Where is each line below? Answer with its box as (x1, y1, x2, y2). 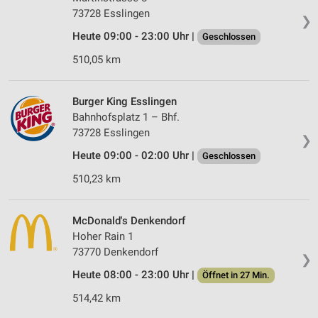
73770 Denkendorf (72, 246, 158, 259)
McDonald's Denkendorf (72, 214, 185, 228)
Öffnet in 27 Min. (202, 270, 270, 281)
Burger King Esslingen (72, 95, 177, 109)
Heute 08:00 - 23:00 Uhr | (72, 268, 197, 282)
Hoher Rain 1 (72, 230, 133, 243)
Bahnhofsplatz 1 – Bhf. (72, 111, 180, 124)
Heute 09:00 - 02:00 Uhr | (72, 149, 197, 163)
